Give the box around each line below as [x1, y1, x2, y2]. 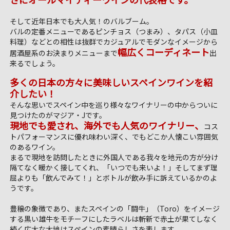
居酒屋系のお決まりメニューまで [9, 47, 118, 58]
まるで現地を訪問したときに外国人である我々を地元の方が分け [9, 151, 218, 162]
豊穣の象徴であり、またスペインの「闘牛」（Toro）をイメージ [9, 203, 220, 214]
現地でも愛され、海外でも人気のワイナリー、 [9, 118, 204, 132]
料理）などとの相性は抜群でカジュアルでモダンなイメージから [9, 36, 218, 47]
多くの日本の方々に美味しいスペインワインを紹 [9, 75, 213, 89]
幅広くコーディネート [117, 45, 209, 59]
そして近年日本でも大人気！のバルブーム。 [9, 15, 154, 26]
